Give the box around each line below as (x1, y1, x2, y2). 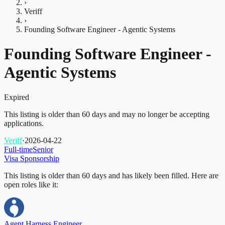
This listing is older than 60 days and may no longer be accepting (4, 109, 209, 119)
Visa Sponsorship (4, 154, 59, 163)
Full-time (4, 145, 33, 154)
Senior (33, 145, 53, 154)
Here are (189, 171, 218, 180)
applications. (4, 119, 44, 128)
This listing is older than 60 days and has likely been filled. (4, 171, 189, 180)
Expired (4, 92, 29, 101)
